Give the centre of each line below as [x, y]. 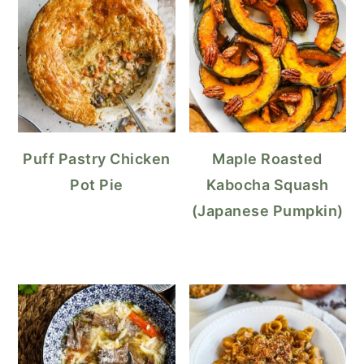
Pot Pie [97, 185]
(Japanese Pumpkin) [267, 211]
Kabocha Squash [267, 185]
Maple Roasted [267, 159]
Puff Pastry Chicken [97, 159]
